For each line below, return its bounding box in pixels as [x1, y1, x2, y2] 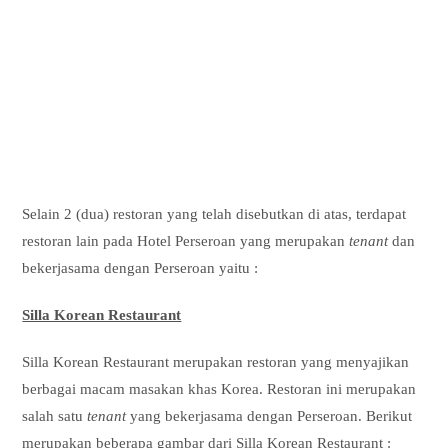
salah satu [22, 408, 88, 425]
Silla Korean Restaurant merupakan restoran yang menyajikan [22, 354, 410, 371]
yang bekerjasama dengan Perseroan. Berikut [130, 408, 413, 425]
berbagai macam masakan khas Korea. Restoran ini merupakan [22, 381, 417, 398]
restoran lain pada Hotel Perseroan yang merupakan [22, 233, 350, 250]
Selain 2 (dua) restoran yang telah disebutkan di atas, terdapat [22, 206, 411, 223]
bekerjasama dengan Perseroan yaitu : [22, 260, 259, 277]
